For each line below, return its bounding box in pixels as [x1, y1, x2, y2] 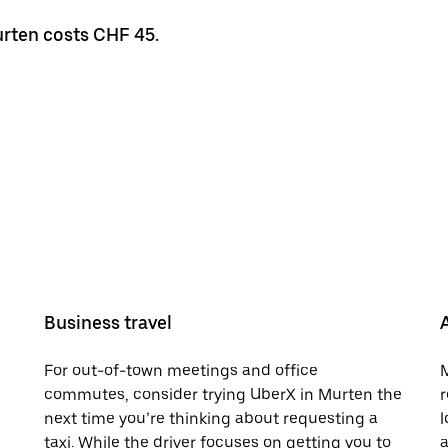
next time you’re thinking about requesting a [44, 408, 378, 428]
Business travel [44, 311, 172, 333]
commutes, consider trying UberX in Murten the [44, 384, 402, 404]
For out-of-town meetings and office [44, 360, 318, 380]
